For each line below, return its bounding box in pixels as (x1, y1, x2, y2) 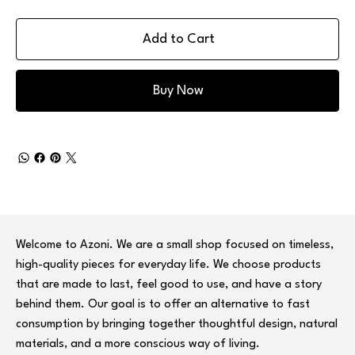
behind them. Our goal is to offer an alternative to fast (16, 299, 310, 311)
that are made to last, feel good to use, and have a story (16, 279, 322, 292)
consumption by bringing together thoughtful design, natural (16, 319, 338, 331)
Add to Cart (142, 32, 215, 47)
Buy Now (153, 84, 204, 98)
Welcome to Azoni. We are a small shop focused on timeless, (16, 239, 334, 252)
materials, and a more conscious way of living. (16, 338, 260, 351)
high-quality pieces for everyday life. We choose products (16, 259, 321, 272)
